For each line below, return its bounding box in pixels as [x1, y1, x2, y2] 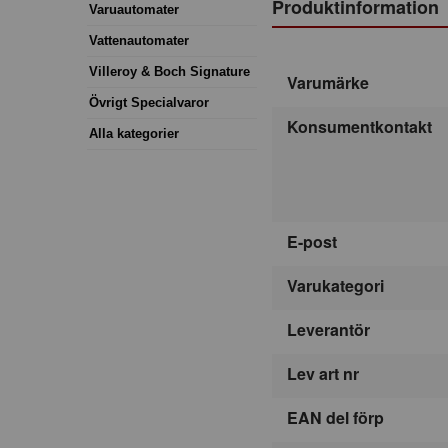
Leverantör [287, 318, 370, 342]
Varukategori [287, 274, 384, 298]
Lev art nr [287, 362, 359, 386]
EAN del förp [287, 406, 384, 430]
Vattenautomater [89, 32, 189, 48]
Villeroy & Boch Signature [89, 63, 250, 79]
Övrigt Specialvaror [89, 94, 209, 110]
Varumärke [287, 71, 369, 95]
